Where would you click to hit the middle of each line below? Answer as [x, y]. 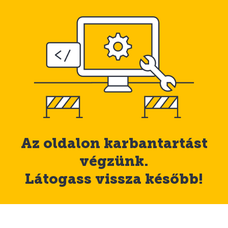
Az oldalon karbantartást [114, 143]
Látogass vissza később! [114, 179]
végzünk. [114, 161]
